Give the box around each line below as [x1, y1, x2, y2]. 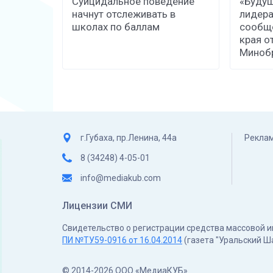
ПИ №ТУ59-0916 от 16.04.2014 [62, 235, 182, 246]
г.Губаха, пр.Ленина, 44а [80, 133, 177, 143]
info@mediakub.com [80, 173, 161, 183]
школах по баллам [72, 21, 160, 34]
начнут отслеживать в [72, 8, 175, 21]
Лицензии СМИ [62, 200, 132, 212]
